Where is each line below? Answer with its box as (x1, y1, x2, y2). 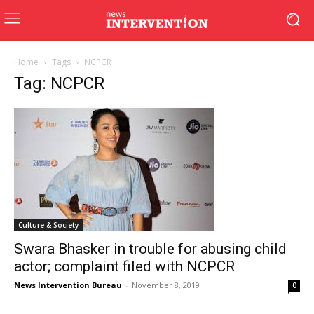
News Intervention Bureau (14, 280, 122, 290)
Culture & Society (18, 220, 78, 230)
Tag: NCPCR (14, 74, 104, 93)
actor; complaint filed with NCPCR (14, 258, 235, 275)
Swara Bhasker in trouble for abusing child (14, 240, 287, 257)
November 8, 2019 (132, 280, 200, 290)
